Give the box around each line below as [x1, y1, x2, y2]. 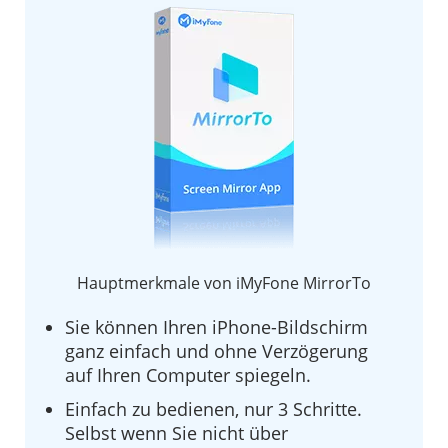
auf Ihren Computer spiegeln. [65, 362, 311, 387]
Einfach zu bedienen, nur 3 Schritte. [65, 396, 362, 421]
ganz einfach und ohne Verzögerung [65, 338, 368, 363]
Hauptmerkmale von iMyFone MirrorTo [77, 271, 371, 294]
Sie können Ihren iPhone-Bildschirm [65, 314, 368, 339]
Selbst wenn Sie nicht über [65, 420, 288, 445]
